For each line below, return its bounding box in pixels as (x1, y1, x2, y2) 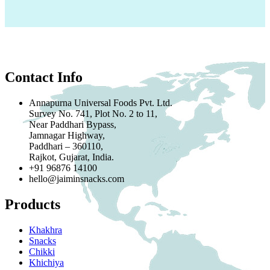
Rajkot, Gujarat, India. (29, 152, 114, 163)
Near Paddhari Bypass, (29, 119, 116, 130)
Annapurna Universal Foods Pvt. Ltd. (29, 98, 172, 108)
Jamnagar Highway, (29, 130, 105, 141)
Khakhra (29, 225, 62, 236)
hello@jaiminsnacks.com (29, 174, 124, 184)
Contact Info (5, 69, 83, 86)
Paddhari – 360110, (29, 141, 103, 152)
